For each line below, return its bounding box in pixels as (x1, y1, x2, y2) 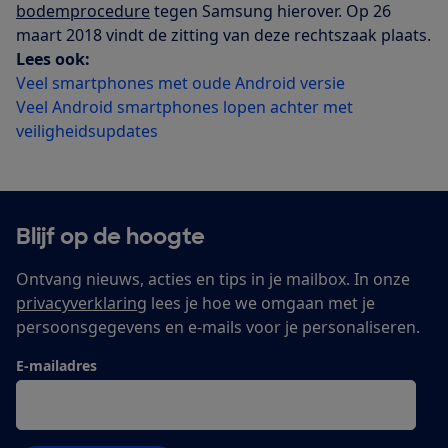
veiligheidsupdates (16, 119, 158, 142)
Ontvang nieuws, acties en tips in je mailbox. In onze (16, 267, 410, 290)
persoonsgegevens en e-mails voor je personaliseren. (16, 315, 420, 338)
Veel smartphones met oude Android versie (16, 71, 345, 94)
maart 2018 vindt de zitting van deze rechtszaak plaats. (16, 23, 431, 46)
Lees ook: (16, 47, 90, 70)
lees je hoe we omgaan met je (147, 291, 375, 314)
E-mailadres (16, 355, 97, 375)
